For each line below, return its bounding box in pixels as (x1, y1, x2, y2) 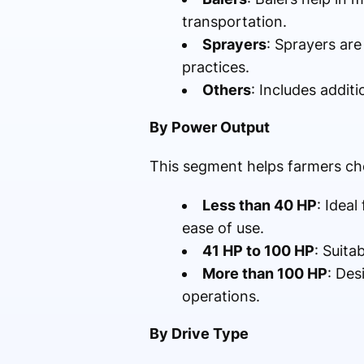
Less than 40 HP (201, 197, 317, 214)
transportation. (181, 13, 287, 31)
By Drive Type (149, 325, 249, 343)
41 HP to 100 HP (201, 242, 314, 260)
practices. (181, 58, 249, 76)
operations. (181, 288, 260, 305)
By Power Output (149, 119, 270, 136)
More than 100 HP (201, 265, 327, 283)
